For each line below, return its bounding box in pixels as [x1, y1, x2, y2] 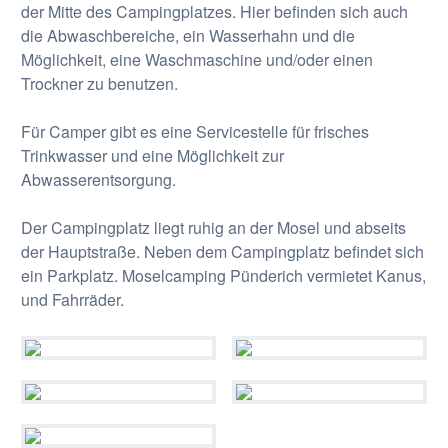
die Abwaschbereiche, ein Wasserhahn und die [20, 24, 355, 47]
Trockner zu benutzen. [20, 72, 178, 95]
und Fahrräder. [20, 288, 124, 311]
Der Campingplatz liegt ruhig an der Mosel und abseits [20, 216, 406, 239]
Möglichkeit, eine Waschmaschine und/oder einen [20, 48, 373, 71]
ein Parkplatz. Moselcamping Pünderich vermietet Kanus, [20, 264, 426, 287]
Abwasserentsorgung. [20, 168, 176, 191]
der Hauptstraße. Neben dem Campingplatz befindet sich [20, 240, 424, 263]
